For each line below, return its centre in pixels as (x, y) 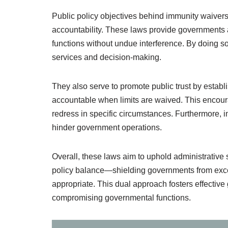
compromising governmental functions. (121, 198)
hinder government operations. (107, 127)
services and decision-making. (107, 57)
